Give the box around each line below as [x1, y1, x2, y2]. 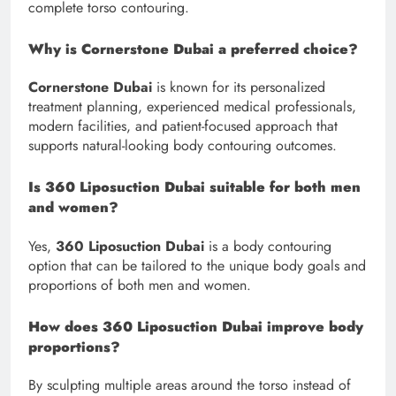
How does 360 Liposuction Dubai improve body [28, 316, 363, 337]
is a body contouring [204, 235, 331, 256]
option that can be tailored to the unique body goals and [28, 255, 366, 276]
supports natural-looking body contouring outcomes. [28, 135, 337, 156]
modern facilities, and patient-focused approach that [28, 116, 338, 137]
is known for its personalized [152, 77, 325, 98]
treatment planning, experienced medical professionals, [28, 96, 356, 118]
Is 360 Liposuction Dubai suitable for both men [28, 177, 361, 198]
